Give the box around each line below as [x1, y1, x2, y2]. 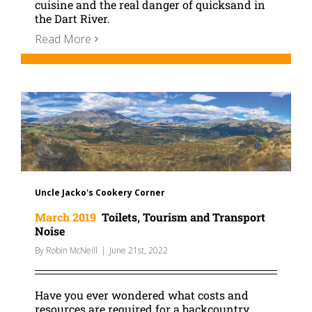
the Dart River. [35, 10, 110, 26]
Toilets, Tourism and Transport [96, 209, 265, 224]
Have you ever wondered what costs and [35, 287, 249, 302]
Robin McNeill [46, 244, 97, 256]
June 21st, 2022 [109, 244, 168, 256]
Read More [35, 31, 91, 47]
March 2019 [35, 209, 96, 224]
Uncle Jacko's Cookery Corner [35, 186, 165, 198]
